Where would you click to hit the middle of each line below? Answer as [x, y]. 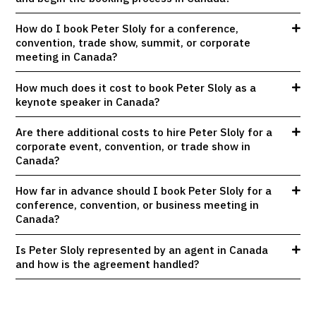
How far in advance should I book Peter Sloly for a [144, 191]
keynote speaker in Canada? [88, 101]
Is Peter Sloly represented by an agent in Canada [142, 249]
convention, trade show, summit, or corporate [133, 43]
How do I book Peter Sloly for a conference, [127, 29]
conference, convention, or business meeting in [138, 205]
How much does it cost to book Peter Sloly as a [136, 87]
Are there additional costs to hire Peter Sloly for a [144, 132]
